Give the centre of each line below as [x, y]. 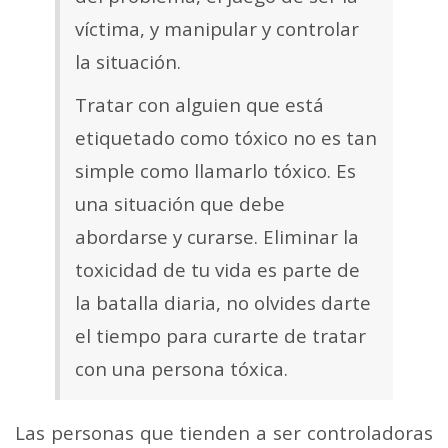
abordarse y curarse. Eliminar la [217, 237]
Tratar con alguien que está [199, 105]
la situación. [128, 62]
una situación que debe [180, 204]
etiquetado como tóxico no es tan [226, 138]
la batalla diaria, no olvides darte [223, 303]
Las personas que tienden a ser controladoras [224, 432]
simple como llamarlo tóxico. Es [215, 171]
